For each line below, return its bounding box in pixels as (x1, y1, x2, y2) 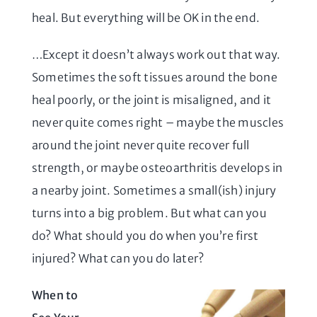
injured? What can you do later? (31, 250, 204, 265)
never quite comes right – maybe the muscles (31, 115, 284, 129)
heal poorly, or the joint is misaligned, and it (31, 92, 272, 107)
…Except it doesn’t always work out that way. (31, 47, 281, 62)
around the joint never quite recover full (31, 137, 250, 152)
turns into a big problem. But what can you (31, 205, 267, 220)
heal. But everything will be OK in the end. (31, 10, 260, 25)
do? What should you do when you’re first (31, 228, 259, 243)
